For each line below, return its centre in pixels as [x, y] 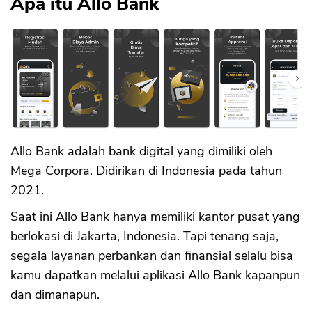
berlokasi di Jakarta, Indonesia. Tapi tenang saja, [145, 236]
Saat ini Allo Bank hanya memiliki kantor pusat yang [155, 216]
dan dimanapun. [55, 294]
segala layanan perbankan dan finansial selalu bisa [152, 255]
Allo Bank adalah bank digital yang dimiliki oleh [141, 151]
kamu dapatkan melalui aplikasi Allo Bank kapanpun [155, 275]
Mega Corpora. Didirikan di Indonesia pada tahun [146, 170]
